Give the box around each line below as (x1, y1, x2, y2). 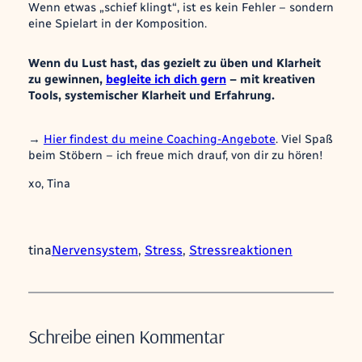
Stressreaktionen (188, 242, 293, 259)
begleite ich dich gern (105, 71, 226, 86)
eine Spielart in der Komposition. (27, 15, 207, 31)
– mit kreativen (225, 71, 315, 86)
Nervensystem (51, 242, 138, 259)
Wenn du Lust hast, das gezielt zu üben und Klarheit (27, 55, 321, 70)
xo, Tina (27, 175, 70, 191)
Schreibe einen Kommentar (27, 324, 225, 349)
